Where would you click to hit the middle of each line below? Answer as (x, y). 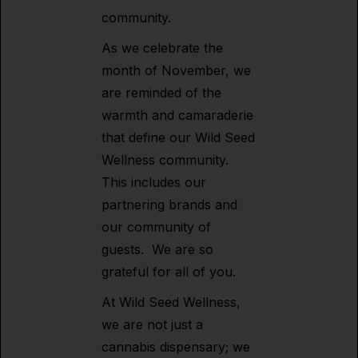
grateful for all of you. (169, 272)
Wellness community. (165, 160)
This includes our (154, 182)
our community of (156, 227)
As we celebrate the (162, 48)
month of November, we (176, 70)
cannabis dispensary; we (176, 347)
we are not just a (152, 324)
